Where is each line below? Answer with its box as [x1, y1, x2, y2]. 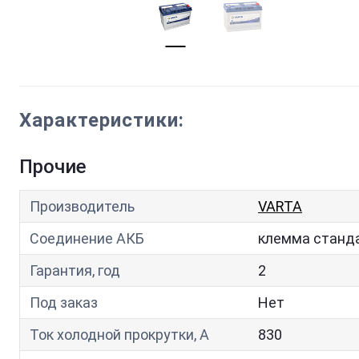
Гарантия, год [30, 262, 120, 279]
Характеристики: [19, 109, 184, 131]
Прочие [19, 155, 87, 178]
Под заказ [30, 294, 98, 311]
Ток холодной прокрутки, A [30, 326, 209, 343]
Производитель [30, 198, 135, 215]
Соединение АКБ [30, 230, 144, 247]
